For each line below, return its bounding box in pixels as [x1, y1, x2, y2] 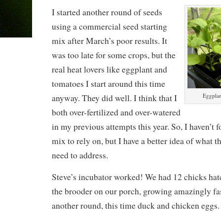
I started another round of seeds [51, 6, 162, 18]
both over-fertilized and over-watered [51, 106, 181, 118]
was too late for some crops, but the [51, 49, 176, 61]
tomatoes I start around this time [51, 77, 165, 89]
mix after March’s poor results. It [51, 35, 167, 46]
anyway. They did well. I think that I [51, 92, 177, 104]
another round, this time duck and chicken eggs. [51, 199, 220, 211]
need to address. [51, 149, 108, 161]
